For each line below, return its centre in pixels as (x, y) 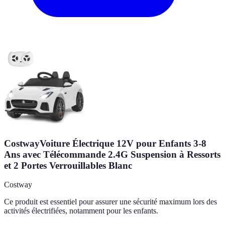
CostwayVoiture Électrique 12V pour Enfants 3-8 (105, 143)
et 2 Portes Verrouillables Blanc (68, 165)
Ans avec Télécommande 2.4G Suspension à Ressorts (112, 154)
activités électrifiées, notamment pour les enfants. (81, 211)
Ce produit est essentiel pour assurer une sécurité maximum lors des (110, 202)
